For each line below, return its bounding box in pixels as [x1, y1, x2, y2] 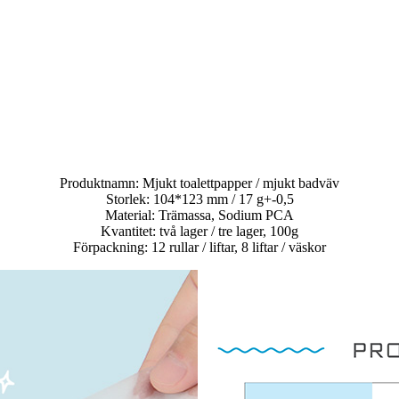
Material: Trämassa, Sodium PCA [105, 208, 294, 224]
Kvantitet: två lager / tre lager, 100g [101, 224, 298, 240]
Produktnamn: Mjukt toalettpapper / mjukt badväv [60, 175, 339, 191]
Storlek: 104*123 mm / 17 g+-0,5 [105, 191, 294, 208]
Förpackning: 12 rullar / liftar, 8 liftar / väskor [73, 240, 326, 256]
